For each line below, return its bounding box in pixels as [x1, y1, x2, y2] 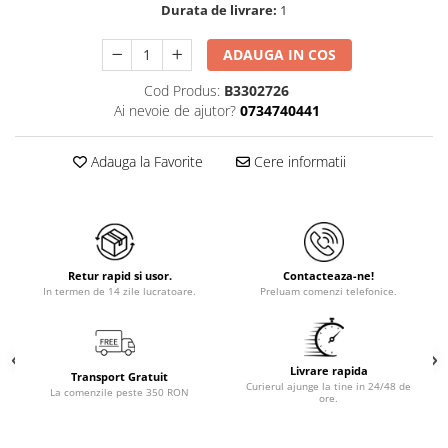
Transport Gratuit [71, 369, 168, 384]
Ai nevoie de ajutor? [113, 101, 236, 120]
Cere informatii [249, 152, 346, 171]
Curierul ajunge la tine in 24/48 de [246, 379, 411, 393]
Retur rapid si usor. [67, 268, 172, 283]
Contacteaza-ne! [283, 268, 374, 283]
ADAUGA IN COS [223, 45, 337, 64]
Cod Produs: [144, 81, 220, 100]
